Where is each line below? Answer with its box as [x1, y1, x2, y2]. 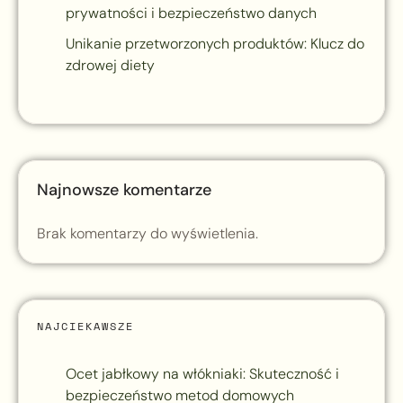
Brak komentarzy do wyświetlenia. [37, 224, 258, 244]
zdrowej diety [66, 56, 155, 76]
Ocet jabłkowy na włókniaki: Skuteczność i [66, 364, 339, 384]
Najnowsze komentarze [37, 179, 211, 201]
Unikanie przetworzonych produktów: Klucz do [66, 34, 364, 54]
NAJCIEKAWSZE [37, 318, 134, 335]
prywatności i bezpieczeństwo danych [66, 4, 317, 23]
